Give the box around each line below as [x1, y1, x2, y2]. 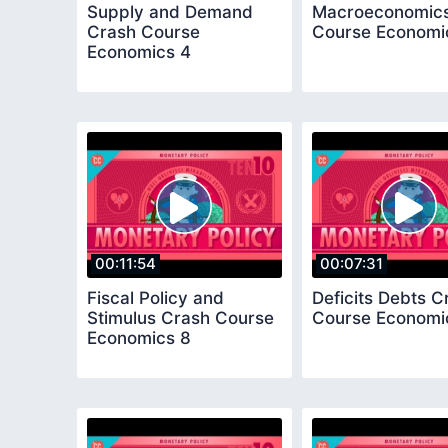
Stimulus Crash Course [87, 307, 274, 328]
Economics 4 [87, 41, 191, 62]
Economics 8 [87, 327, 191, 348]
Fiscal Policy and [87, 287, 224, 308]
